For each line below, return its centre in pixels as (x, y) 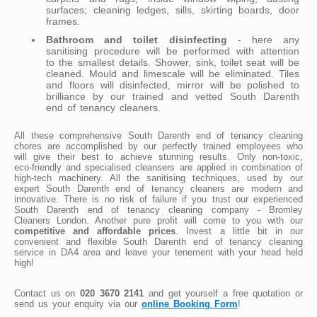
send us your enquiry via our (78, 304)
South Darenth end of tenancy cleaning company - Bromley (158, 209)
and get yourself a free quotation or (224, 293)
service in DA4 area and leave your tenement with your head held (158, 252)
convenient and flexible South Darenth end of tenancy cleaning (158, 241)
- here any (263, 39)
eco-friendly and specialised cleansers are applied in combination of (158, 167)
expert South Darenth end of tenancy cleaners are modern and (158, 188)
